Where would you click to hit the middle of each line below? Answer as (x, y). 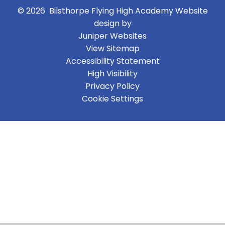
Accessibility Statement (113, 61)
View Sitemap (113, 48)
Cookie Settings (113, 98)
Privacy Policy (113, 86)
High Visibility (113, 73)
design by (113, 23)
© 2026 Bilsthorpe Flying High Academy (96, 11)
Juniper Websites (113, 36)
